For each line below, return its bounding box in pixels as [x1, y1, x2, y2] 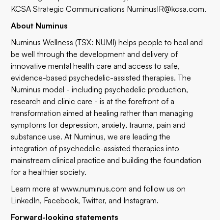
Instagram [123, 195, 157, 205]
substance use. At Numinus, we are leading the [11, 132, 171, 141]
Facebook [44, 195, 79, 205]
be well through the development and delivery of [11, 49, 178, 59]
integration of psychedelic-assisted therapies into [11, 143, 180, 153]
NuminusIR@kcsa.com [127, 4, 205, 14]
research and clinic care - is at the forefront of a [11, 96, 175, 106]
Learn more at [11, 184, 61, 193]
